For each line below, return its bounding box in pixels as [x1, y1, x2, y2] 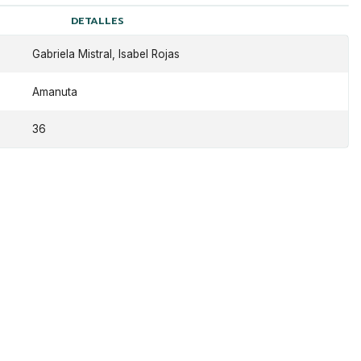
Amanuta [31, 85, 77, 98]
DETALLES [71, 12, 125, 28]
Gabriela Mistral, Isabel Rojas [31, 48, 180, 61]
